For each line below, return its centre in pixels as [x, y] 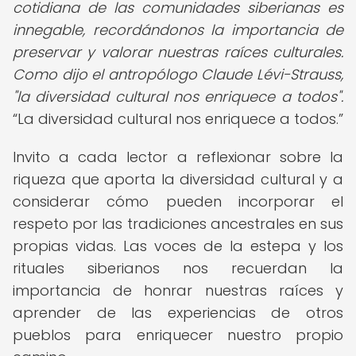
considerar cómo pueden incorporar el [178, 201]
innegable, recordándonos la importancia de [178, 30]
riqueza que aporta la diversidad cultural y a [178, 179]
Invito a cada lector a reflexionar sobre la [178, 157]
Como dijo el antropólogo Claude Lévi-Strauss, [178, 74]
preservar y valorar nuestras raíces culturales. [178, 52]
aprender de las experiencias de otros [178, 313]
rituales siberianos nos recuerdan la [178, 268]
